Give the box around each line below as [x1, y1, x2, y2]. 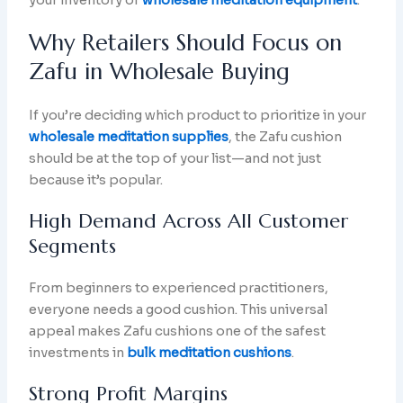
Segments [29, 234, 117, 259]
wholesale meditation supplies [29, 129, 229, 146]
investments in [29, 345, 128, 362]
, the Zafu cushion [228, 129, 343, 146]
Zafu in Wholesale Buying [29, 58, 291, 86]
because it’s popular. [29, 172, 164, 189]
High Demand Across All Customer [29, 209, 349, 234]
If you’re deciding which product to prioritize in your [29, 107, 367, 124]
